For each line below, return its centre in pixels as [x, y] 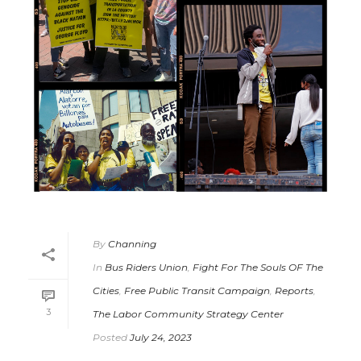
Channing [132, 244]
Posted [110, 338]
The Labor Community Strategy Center [188, 314]
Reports [294, 291]
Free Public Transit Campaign [197, 291]
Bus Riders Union [146, 268]
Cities [106, 291]
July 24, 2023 [161, 338]
